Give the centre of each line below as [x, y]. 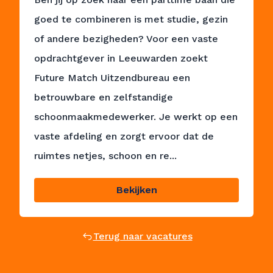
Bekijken [136, 190]
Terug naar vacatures [143, 236]
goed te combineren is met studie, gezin [131, 19]
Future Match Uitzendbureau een [112, 78]
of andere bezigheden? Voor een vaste [126, 39]
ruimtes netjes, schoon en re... [105, 156]
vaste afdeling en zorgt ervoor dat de [124, 136]
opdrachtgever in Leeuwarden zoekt [121, 58]
